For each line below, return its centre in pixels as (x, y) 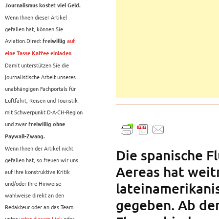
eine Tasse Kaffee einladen (38, 54)
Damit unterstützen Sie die (37, 65)
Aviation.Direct (23, 41)
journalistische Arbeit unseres (40, 77)
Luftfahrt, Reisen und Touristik (41, 100)
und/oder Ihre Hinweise (33, 184)
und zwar (17, 124)
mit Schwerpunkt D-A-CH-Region (44, 112)
